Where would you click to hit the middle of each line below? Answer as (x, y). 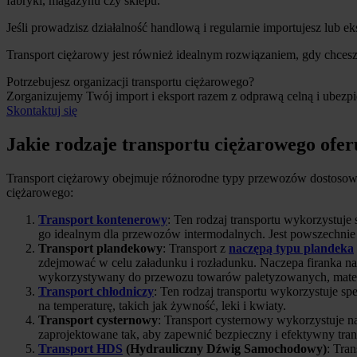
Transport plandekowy (100, 248)
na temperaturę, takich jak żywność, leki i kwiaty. (162, 305)
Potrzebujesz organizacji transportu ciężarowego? (130, 81)
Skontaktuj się (42, 110)
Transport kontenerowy (103, 219)
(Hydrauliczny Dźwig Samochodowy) (225, 348)
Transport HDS (80, 348)
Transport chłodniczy (96, 291)
